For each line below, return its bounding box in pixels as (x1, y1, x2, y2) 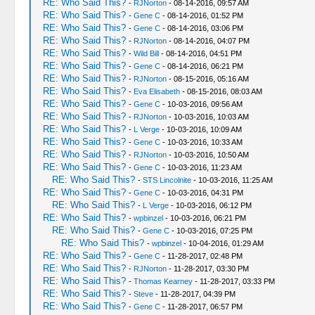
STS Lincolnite (142, 176, 191, 184)
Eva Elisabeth (133, 87, 180, 96)
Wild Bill (133, 49, 159, 58)
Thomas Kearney (133, 277, 193, 285)
